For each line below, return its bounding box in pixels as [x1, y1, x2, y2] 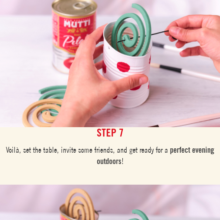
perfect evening [170, 145, 214, 155]
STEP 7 [96, 126, 124, 139]
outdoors [96, 157, 121, 166]
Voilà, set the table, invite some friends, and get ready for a [6, 145, 170, 155]
